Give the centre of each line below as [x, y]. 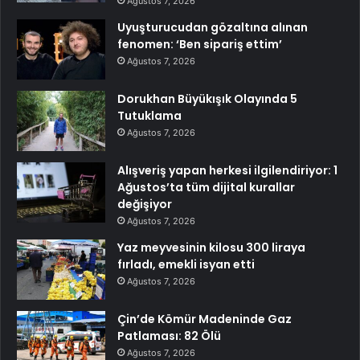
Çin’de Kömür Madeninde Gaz [205, 319]
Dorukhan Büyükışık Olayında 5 [207, 98]
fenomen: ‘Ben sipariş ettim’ [200, 44]
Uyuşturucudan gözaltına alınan [213, 27]
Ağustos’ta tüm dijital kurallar [206, 187]
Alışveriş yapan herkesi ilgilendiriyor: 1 [227, 170]
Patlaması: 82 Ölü [169, 335]
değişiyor [145, 204]
